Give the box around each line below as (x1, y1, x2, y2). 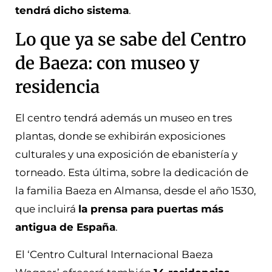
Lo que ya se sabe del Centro (15, 29, 246, 51)
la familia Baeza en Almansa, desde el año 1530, (15, 185, 256, 197)
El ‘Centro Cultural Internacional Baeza (15, 248, 213, 260)
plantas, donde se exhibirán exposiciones (15, 130, 225, 143)
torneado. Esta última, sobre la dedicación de (15, 166, 248, 179)
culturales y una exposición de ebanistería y (15, 148, 237, 161)
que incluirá (15, 203, 78, 216)
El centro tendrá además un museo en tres (15, 112, 232, 124)
